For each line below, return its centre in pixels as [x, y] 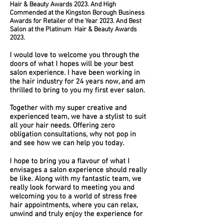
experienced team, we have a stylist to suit [78, 117]
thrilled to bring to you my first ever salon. [77, 90]
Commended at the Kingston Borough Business [77, 13]
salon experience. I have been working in [75, 73]
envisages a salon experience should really [78, 170]
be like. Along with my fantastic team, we [76, 179]
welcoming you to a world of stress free [73, 197]
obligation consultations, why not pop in [73, 134]
